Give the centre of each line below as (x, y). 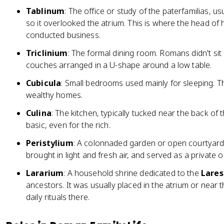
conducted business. (63, 35)
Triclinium (47, 53)
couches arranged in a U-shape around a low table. (119, 65)
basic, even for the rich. (68, 125)
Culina (39, 113)
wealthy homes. (54, 95)
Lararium (45, 173)
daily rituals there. (58, 197)
